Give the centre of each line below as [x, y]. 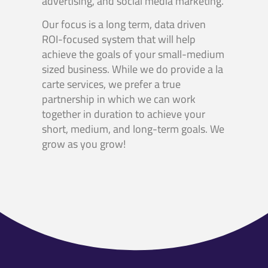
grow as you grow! [84, 144]
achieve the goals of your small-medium [133, 54]
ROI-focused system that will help [119, 39]
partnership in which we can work [119, 99]
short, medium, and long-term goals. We [133, 129]
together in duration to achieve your [124, 114]
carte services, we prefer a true [111, 84]
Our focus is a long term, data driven [124, 24]
